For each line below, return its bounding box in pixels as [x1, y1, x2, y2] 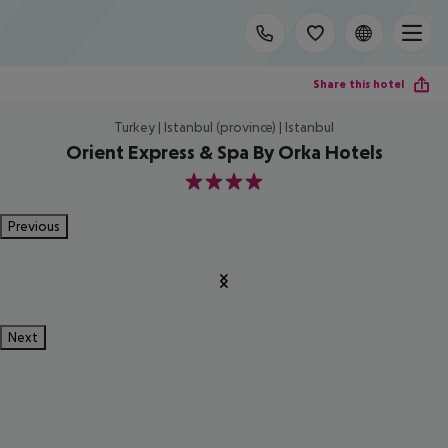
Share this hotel [313, 76, 404, 91]
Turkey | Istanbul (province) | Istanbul [114, 119, 334, 135]
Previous [8, 218, 60, 234]
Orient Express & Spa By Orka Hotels [65, 141, 383, 163]
